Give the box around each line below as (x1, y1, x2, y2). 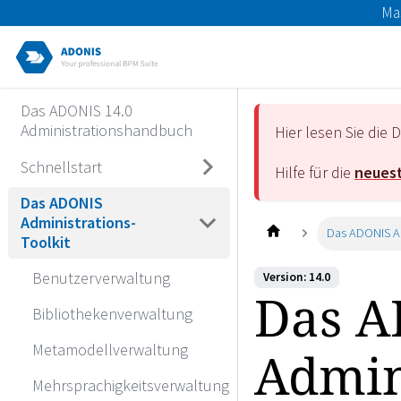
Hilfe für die (275, 161, 354, 183)
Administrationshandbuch (20, 120, 192, 141)
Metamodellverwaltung (32, 338, 188, 360)
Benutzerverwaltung (32, 267, 170, 288)
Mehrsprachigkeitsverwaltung (32, 374, 229, 396)
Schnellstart (20, 156, 102, 177)
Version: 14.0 (263, 269, 330, 286)
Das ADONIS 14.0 (20, 100, 132, 122)
